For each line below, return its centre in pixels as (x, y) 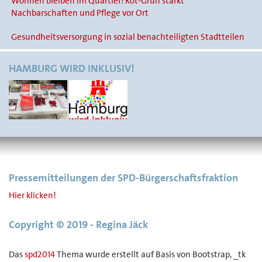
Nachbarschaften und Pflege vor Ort (80, 13)
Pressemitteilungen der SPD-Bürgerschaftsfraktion (123, 177)
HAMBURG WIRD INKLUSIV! (72, 69)
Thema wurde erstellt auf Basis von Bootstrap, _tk (150, 254)
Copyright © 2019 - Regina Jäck (78, 224)
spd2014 (40, 254)
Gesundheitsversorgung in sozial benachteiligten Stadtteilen (127, 37)
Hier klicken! (32, 195)
